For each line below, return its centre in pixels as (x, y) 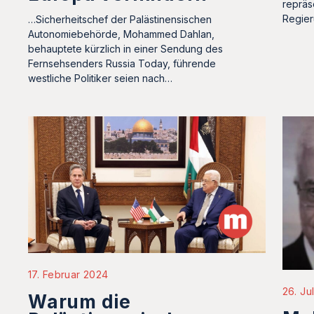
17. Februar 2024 (68, 274)
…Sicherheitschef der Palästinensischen (120, 19)
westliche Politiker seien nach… (100, 78)
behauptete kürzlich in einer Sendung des (125, 48)
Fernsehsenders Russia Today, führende (122, 63)
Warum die (80, 301)
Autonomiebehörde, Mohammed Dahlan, (121, 34)
